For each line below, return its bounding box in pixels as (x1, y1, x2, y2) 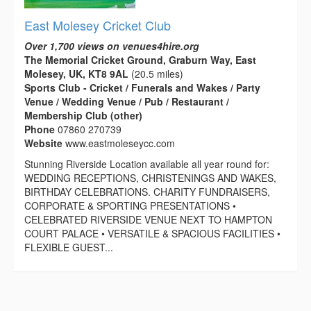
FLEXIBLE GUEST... (24, 239, 113, 254)
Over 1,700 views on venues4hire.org (24, 38, 199, 53)
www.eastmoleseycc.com (65, 135, 175, 150)
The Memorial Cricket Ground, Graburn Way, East (24, 52, 256, 67)
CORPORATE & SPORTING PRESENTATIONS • (24, 198, 236, 212)
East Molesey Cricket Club (24, 15, 171, 34)
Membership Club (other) (24, 108, 142, 122)
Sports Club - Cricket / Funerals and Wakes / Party (24, 80, 260, 94)
